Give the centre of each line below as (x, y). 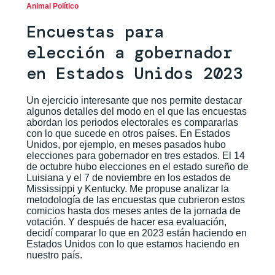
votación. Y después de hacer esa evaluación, (126, 222)
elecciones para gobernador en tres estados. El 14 (135, 155)
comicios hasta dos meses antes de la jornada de (133, 211)
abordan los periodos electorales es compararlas (132, 122)
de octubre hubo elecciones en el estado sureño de (137, 166)
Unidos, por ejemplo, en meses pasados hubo (126, 144)
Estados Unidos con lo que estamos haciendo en (133, 244)
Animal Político (52, 6)
